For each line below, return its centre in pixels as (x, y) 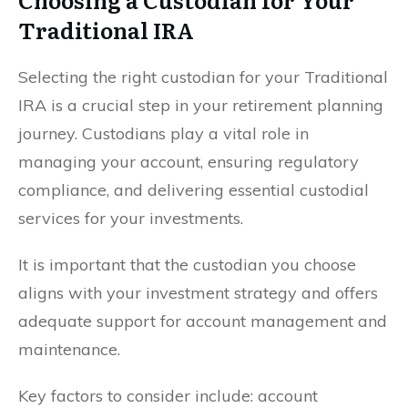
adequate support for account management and (203, 321)
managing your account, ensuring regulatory (189, 161)
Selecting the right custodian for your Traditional (203, 76)
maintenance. (69, 349)
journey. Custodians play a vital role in (163, 133)
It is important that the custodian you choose (187, 264)
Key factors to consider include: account (168, 395)
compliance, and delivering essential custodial (194, 189)
